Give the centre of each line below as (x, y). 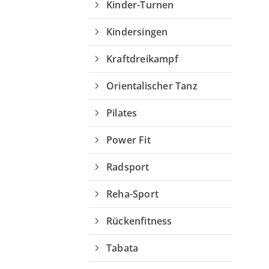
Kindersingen (137, 32)
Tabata (122, 248)
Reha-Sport (132, 194)
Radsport (128, 167)
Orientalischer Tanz (152, 86)
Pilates (122, 113)
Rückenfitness (139, 221)
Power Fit (128, 140)
